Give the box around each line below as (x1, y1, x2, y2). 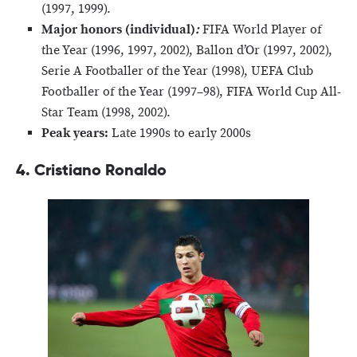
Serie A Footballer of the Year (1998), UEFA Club (41, 62, 313, 80)
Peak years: (41, 124, 112, 142)
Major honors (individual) (41, 21, 195, 38)
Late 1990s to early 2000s (112, 124, 251, 142)
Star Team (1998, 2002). (41, 104, 171, 121)
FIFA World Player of (202, 21, 322, 38)
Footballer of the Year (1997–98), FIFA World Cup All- (41, 83, 341, 100)
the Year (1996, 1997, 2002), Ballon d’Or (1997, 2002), (41, 41, 332, 59)
